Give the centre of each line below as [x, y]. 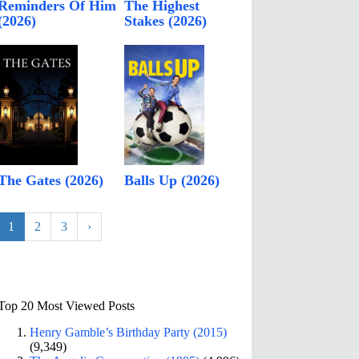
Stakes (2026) [166, 21]
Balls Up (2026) [172, 181]
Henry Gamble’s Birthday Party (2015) [129, 332]
